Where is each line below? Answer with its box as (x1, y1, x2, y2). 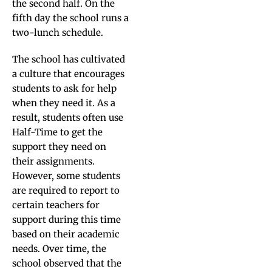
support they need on (12, 141, 106, 152)
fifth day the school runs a (12, 12, 129, 24)
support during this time (12, 214, 121, 225)
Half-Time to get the (12, 126, 103, 138)
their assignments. (12, 155, 95, 167)
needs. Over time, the (12, 243, 106, 254)
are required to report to (12, 185, 120, 196)
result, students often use (12, 112, 123, 123)
